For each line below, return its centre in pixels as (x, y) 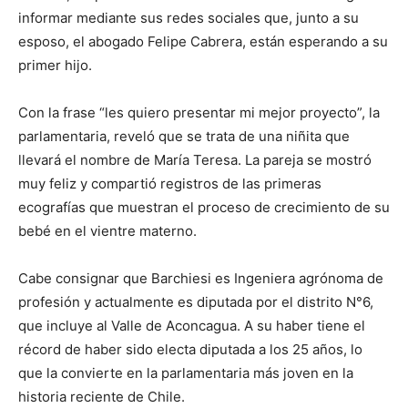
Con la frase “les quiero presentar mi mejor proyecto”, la (199, 112)
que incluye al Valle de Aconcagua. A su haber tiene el (192, 325)
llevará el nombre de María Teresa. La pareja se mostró (195, 159)
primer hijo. (55, 65)
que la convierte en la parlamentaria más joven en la (186, 372)
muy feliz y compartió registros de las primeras (170, 183)
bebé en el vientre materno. (107, 230)
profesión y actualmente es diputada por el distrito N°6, (196, 301)
